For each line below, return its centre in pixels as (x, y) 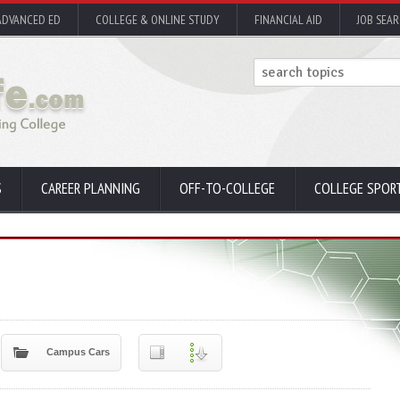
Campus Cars (78, 352)
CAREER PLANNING (91, 188)
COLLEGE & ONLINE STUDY (158, 20)
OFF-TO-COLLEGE (227, 188)
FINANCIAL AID (288, 20)
